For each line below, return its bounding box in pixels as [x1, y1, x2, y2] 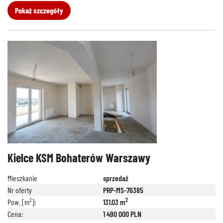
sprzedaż [103, 173, 128, 183]
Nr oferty [7, 185, 32, 195]
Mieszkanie [7, 173, 37, 183]
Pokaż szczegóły [15, 5, 63, 15]
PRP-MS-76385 [103, 185, 143, 195]
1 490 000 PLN [103, 209, 141, 219]
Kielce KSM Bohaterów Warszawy [7, 150, 150, 165]
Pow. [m [7, 197, 29, 207]
